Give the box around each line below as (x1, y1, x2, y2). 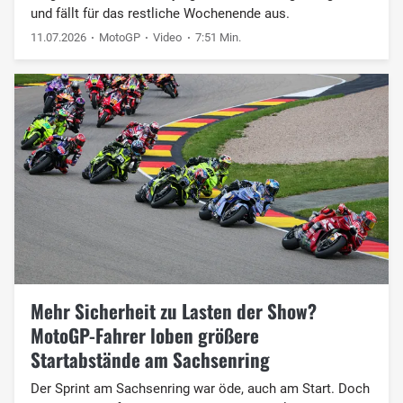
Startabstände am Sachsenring (30, 345, 270, 373)
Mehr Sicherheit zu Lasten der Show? (30, 296, 317, 325)
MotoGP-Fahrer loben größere (30, 320, 259, 349)
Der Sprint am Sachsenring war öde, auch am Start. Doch (30, 380, 370, 397)
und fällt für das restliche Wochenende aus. (30, 5, 290, 22)
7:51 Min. (194, 31, 241, 44)
